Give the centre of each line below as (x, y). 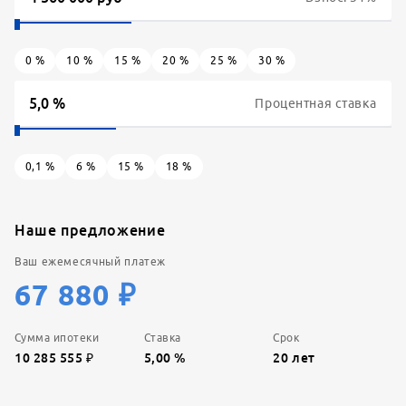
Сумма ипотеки (57, 338)
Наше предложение (90, 231)
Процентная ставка (316, 104)
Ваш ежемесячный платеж (91, 262)
